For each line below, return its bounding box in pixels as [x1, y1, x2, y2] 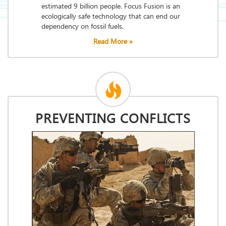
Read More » [93, 36, 133, 48]
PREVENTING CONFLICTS [35, 108, 191, 130]
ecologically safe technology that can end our [41, 11, 180, 23]
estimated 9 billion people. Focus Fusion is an [41, 1, 180, 13]
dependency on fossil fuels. [41, 21, 124, 33]
